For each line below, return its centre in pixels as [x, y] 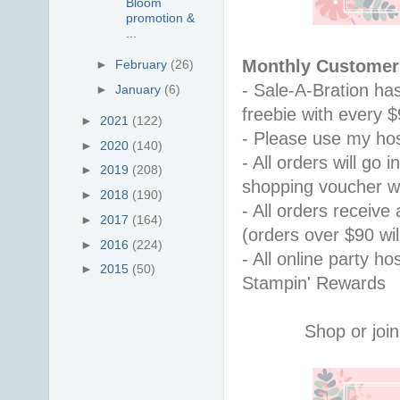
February [143, 65]
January [140, 89]
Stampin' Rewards [314, 283]
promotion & [160, 18]
